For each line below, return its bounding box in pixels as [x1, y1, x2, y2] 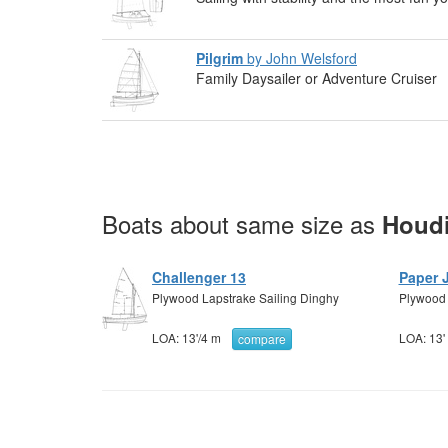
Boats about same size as [102, 206, 382, 241]
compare [238, 330, 286, 348]
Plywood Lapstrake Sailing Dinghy [152, 289, 339, 306]
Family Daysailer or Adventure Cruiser [196, 68, 437, 88]
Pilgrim [196, 48, 243, 68]
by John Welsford [243, 48, 357, 68]
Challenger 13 [152, 267, 246, 287]
